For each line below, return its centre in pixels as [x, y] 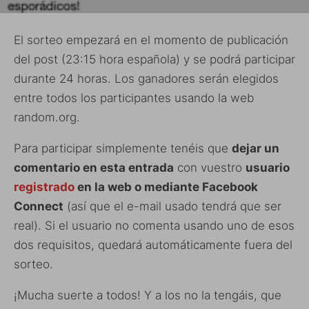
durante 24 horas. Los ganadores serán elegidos [146, 79]
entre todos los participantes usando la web [134, 98]
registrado [44, 187]
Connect [39, 207]
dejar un [256, 149]
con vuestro [210, 168]
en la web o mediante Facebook [166, 187]
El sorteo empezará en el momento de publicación [151, 40]
